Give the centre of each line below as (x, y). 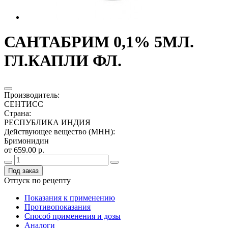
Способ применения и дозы (73, 216)
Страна (17, 113)
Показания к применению (70, 197)
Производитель (31, 95)
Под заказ (23, 170)
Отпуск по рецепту (37, 180)
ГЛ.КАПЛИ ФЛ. (63, 61)
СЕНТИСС (24, 104)
